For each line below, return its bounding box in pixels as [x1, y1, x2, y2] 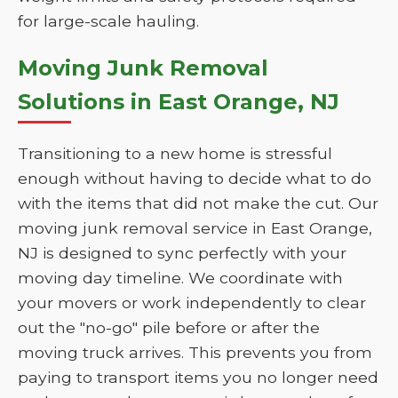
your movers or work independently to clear [18, 293, 366, 312]
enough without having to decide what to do [18, 169, 371, 187]
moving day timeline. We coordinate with [18, 268, 343, 287]
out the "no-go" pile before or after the [18, 318, 320, 337]
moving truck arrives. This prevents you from [18, 343, 372, 362]
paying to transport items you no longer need [18, 368, 378, 386]
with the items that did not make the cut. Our [18, 194, 378, 212]
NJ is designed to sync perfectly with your [18, 243, 346, 262]
